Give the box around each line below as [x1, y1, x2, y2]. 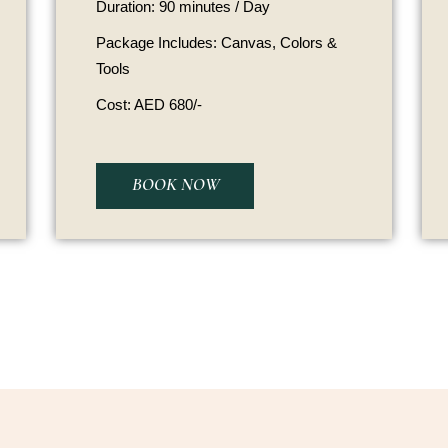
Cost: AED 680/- [95, 96, 202, 113]
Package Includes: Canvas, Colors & [95, 34, 337, 51]
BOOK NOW [131, 173, 220, 195]
